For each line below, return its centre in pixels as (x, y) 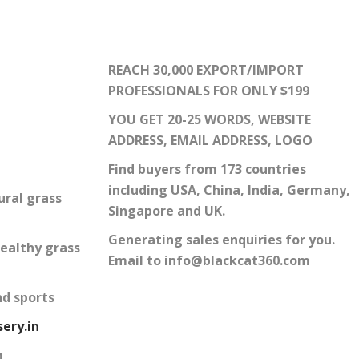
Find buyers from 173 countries (207, 169)
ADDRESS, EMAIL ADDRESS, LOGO (210, 141)
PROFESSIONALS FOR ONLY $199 (208, 91)
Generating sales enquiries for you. (223, 240)
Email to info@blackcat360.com (209, 261)
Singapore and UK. (166, 211)
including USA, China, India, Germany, (229, 190)
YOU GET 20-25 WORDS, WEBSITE (209, 120)
